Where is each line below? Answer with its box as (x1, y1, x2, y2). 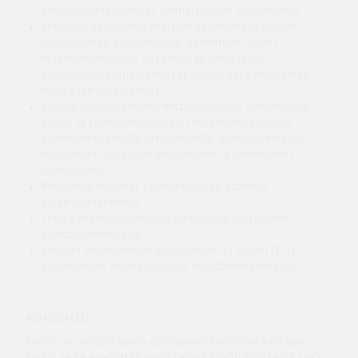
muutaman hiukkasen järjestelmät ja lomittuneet (41, 148, 293, 161)
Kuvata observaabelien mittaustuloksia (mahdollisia (41, 100, 309, 113)
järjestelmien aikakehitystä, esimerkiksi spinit (41, 36, 277, 50)
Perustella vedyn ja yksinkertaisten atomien (41, 180, 267, 193)
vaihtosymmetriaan (41, 228, 141, 241)
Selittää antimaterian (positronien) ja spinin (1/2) (41, 244, 295, 257)
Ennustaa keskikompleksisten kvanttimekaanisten (41, 20, 297, 34)
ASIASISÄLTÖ (25, 311, 89, 324)
